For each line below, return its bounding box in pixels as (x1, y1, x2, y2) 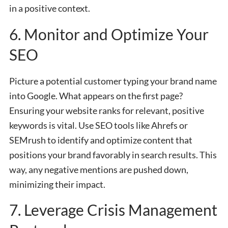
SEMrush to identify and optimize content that (9, 134, 192, 146)
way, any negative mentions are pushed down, (9, 163, 188, 175)
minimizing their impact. (9, 178, 105, 190)
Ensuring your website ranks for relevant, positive (9, 104, 204, 116)
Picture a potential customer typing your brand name (9, 75, 217, 87)
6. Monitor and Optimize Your (9, 24, 209, 43)
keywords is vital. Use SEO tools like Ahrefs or (9, 119, 188, 131)
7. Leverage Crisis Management (9, 201, 217, 219)
